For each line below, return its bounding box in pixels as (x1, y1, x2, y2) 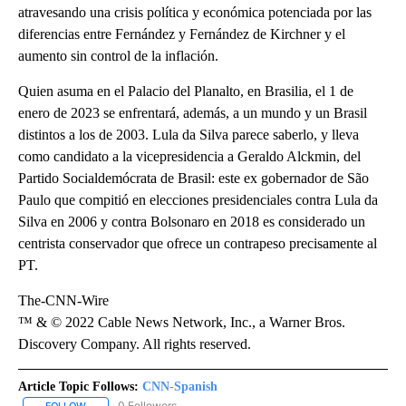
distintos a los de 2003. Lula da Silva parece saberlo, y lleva (18, 126, 359, 142)
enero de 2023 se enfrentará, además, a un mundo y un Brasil (18, 104, 367, 121)
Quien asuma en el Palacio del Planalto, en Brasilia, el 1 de (18, 82, 353, 99)
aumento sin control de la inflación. (18, 47, 218, 63)
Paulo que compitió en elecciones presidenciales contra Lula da (18, 191, 378, 208)
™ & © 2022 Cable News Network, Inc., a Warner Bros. (18, 314, 345, 330)
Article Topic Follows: (18, 379, 139, 393)
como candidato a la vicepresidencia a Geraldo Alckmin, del (18, 148, 361, 164)
